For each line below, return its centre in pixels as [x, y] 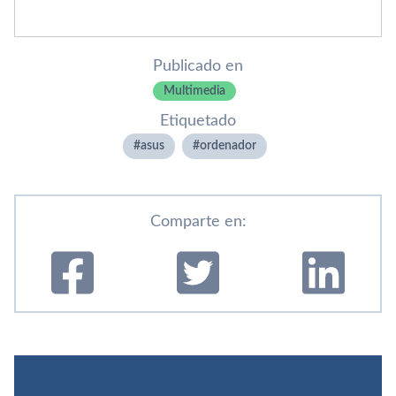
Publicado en [198, 66]
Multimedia [194, 91]
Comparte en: [198, 222]
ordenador [228, 146]
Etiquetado [198, 121]
